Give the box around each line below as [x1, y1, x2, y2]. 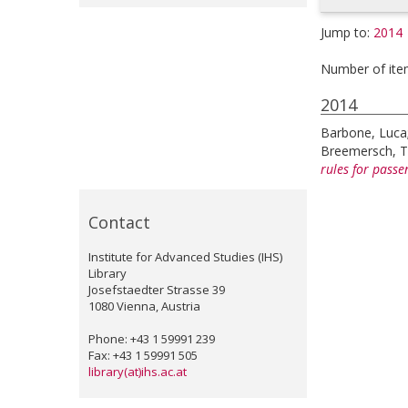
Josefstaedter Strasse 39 [88, 281, 225, 298]
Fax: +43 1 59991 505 [88, 347, 198, 363]
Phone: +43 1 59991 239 [88, 331, 215, 347]
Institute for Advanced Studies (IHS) [88, 249, 282, 265]
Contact [88, 211, 150, 233]
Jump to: [321, 24, 373, 41]
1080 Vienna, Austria [88, 298, 200, 314]
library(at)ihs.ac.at [88, 363, 187, 380]
